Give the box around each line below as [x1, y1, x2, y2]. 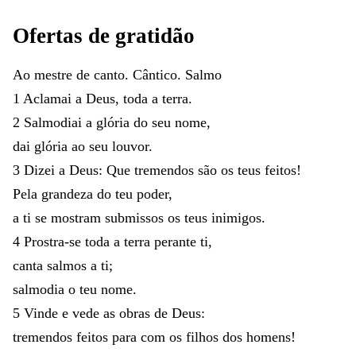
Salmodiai [24, 114, 86, 130]
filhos [186, 328, 222, 345]
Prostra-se [24, 233, 85, 250]
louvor [112, 137, 149, 154]
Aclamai [23, 90, 75, 106]
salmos [47, 257, 91, 273]
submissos [105, 209, 168, 226]
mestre [34, 66, 76, 83]
